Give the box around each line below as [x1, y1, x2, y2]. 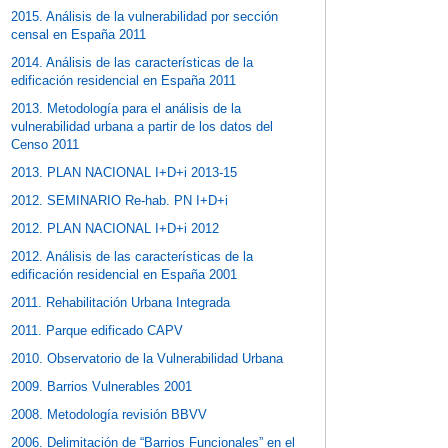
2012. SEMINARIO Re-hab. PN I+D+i [11, 193, 229, 209]
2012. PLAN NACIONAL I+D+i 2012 [11, 221, 220, 237]
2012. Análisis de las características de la [11, 249, 254, 265]
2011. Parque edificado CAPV [11, 323, 184, 339]
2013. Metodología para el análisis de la [11, 101, 242, 117]
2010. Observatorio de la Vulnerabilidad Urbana [11, 351, 284, 367]
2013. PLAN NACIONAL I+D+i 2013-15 [11, 165, 238, 181]
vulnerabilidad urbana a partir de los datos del [11, 119, 274, 135]
